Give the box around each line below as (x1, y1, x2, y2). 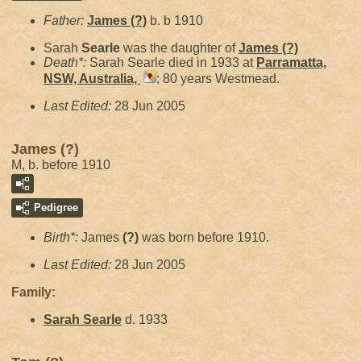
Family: (11, 285, 56, 299)
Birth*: (44, 230, 81, 244)
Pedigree (34, 201, 78, 214)
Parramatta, (256, 56, 326, 69)
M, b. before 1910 (11, 158, 110, 172)
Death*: (44, 56, 89, 69)
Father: (44, 14, 87, 27)
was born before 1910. (139, 230, 269, 244)
